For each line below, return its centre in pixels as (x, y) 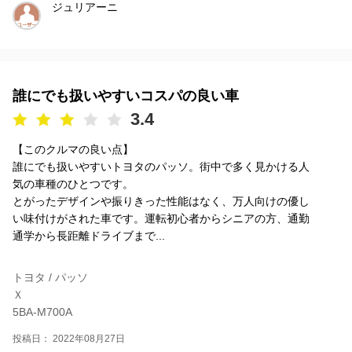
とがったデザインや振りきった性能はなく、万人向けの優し (161, 202)
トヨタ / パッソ (50, 278)
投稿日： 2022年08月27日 (69, 339)
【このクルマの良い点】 (73, 150)
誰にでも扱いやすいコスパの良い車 (126, 96)
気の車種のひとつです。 (73, 184)
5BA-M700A (42, 312)
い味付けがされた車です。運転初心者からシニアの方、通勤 (161, 219)
